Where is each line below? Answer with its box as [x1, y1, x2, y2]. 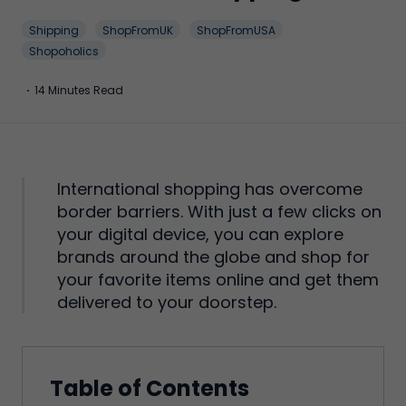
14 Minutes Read [34, 82, 123, 98]
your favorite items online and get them [57, 268, 379, 291]
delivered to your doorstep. [57, 291, 276, 314]
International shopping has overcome [57, 178, 362, 200]
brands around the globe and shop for [57, 246, 370, 268]
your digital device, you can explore [57, 223, 343, 246]
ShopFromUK [102, 23, 173, 38]
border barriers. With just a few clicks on [57, 200, 382, 223]
